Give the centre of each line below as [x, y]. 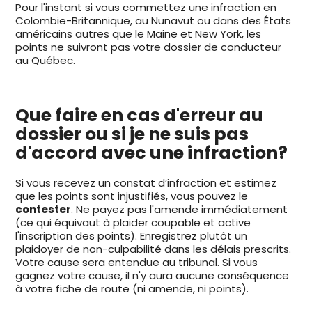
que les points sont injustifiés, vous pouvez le [132, 196]
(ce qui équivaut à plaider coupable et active [133, 223]
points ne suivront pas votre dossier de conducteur [149, 47]
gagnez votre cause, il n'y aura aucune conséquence [153, 276]
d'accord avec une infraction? [152, 153]
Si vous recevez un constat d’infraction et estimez [146, 183]
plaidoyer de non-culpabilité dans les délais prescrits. [154, 249]
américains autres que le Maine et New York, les [139, 34]
